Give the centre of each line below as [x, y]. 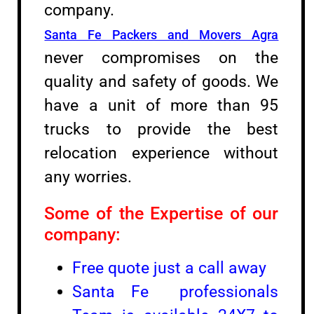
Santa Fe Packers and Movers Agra [162, 35]
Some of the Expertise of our [162, 214]
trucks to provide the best [162, 130]
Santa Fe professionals [176, 292]
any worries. [88, 177]
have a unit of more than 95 [162, 106]
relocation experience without [162, 153]
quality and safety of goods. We [162, 82]
